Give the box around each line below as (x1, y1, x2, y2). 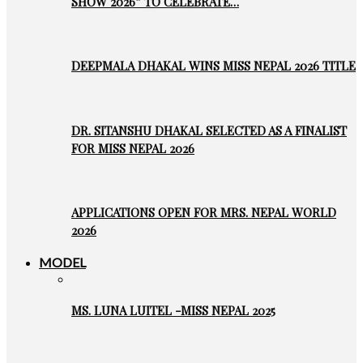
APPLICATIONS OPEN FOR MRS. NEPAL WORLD (71, 204, 336, 221)
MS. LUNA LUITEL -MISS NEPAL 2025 (71, 301, 275, 318)
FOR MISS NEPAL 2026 (71, 139, 194, 156)
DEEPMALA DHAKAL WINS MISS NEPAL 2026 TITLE (71, 58, 356, 75)
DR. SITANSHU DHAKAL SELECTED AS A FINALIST (71, 122, 347, 139)
